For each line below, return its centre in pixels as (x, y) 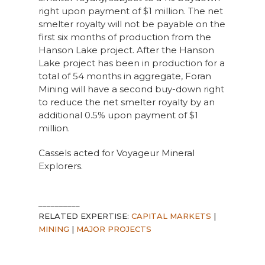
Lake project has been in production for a (131, 63)
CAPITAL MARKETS (171, 216)
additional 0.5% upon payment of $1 (118, 115)
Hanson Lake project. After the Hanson (126, 50)
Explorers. (60, 166)
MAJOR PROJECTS (114, 229)
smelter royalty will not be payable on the (132, 24)
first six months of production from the (125, 37)
